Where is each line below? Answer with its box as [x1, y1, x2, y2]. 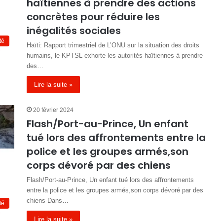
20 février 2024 [33, 107, 74, 113]
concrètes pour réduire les [27, 10, 160, 24]
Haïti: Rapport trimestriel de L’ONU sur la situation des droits [27, 41, 199, 49]
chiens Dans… [27, 197, 69, 204]
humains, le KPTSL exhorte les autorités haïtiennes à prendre [27, 52, 203, 59]
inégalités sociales [27, 24, 121, 37]
